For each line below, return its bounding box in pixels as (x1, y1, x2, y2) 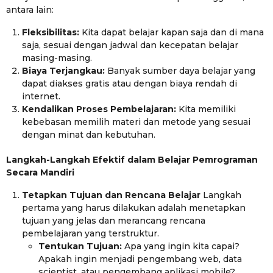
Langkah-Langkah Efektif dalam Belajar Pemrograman (6, 154, 258, 166)
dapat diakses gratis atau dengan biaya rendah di (22, 77, 238, 89)
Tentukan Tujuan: (38, 241, 122, 252)
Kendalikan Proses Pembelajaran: (22, 103, 177, 115)
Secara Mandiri (6, 167, 74, 179)
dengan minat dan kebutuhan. (22, 129, 156, 140)
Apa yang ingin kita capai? (121, 241, 239, 252)
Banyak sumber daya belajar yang (105, 65, 256, 76)
